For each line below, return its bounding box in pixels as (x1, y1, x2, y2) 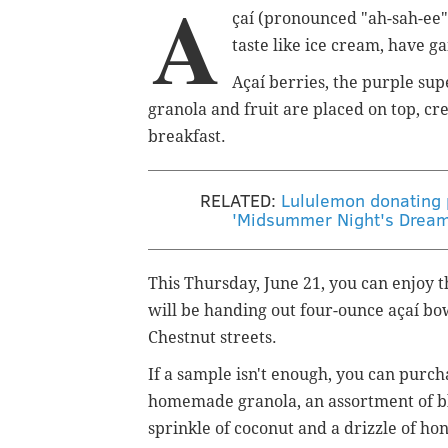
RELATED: (199, 187, 281, 212)
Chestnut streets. (148, 327, 277, 347)
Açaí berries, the (232, 72, 362, 92)
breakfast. (148, 126, 226, 146)
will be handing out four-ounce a (148, 300, 397, 320)
